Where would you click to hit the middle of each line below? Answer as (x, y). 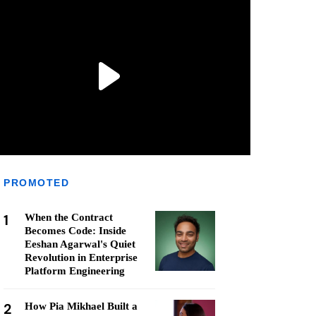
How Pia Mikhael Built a (81, 306)
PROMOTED (36, 183)
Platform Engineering (75, 271)
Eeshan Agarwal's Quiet (80, 244)
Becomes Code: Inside (75, 231)
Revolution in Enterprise (81, 257)
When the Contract (69, 217)
